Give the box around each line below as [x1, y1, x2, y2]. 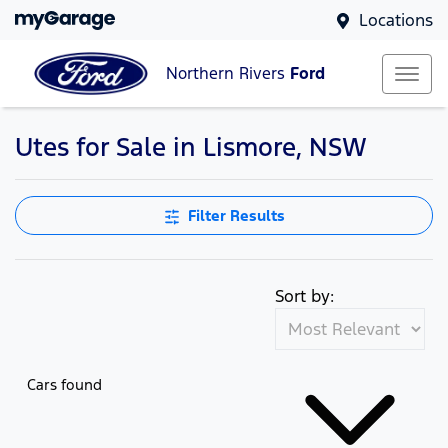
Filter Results [187, 206, 285, 225]
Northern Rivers [166, 63, 290, 85]
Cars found [27, 374, 102, 394]
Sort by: [275, 285, 334, 307]
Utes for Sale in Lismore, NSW [15, 131, 367, 163]
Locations [359, 9, 433, 31]
